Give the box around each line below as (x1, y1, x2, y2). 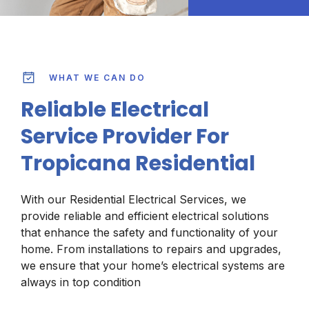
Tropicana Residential (21, 149, 255, 178)
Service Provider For (21, 122, 229, 151)
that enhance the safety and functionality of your (21, 226, 278, 239)
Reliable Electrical (21, 95, 209, 124)
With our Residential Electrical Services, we (21, 192, 246, 206)
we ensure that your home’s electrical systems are (21, 259, 285, 272)
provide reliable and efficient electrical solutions (21, 209, 269, 223)
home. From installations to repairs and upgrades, (21, 242, 281, 256)
